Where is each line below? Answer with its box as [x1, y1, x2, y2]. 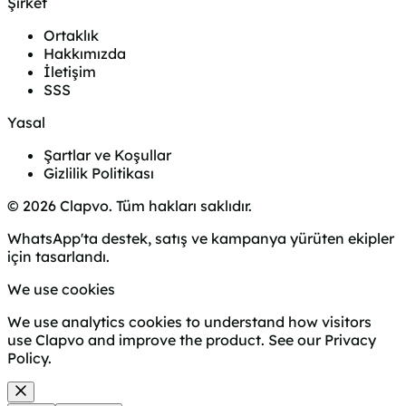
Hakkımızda [43, 43, 126, 63]
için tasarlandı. [7, 246, 110, 266]
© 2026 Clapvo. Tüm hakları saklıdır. [7, 196, 252, 215]
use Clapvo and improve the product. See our [7, 330, 321, 349]
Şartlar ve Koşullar [43, 145, 171, 164]
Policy [7, 348, 48, 367]
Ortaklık [43, 25, 99, 44]
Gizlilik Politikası [43, 163, 154, 182]
